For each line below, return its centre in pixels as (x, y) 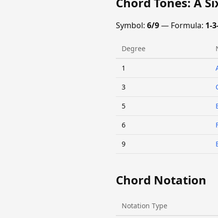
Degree (134, 49)
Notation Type (145, 206)
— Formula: (182, 26)
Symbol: (131, 26)
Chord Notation (161, 180)
